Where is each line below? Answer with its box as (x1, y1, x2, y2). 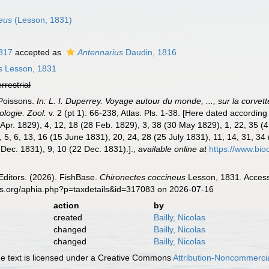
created (53, 213, 82, 222)
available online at (138, 144, 207, 154)
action (53, 201, 79, 210)
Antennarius (77, 47, 124, 57)
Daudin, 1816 (123, 47, 177, 57)
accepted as (13, 47, 64, 57)
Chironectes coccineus (100, 172, 186, 182)
